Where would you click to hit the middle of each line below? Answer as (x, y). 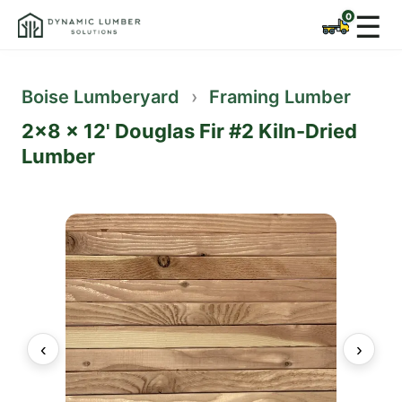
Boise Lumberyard (100, 97)
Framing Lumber (280, 97)
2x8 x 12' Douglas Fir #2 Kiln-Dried (189, 131)
